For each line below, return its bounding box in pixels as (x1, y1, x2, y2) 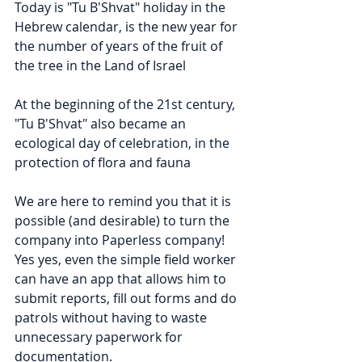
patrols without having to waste (15, 309, 210, 327)
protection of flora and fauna (15, 154, 191, 172)
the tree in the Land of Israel (15, 57, 186, 75)
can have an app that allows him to (15, 270, 229, 288)
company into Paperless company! (15, 231, 225, 250)
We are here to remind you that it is (15, 192, 234, 211)
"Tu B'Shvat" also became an (15, 115, 189, 133)
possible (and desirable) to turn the (15, 212, 233, 230)
